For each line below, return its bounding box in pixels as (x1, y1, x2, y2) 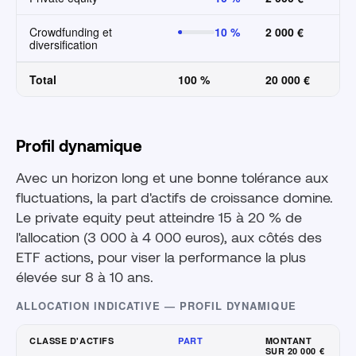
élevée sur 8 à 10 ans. (16, 268, 153, 286)
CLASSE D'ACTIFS (29, 335, 114, 347)
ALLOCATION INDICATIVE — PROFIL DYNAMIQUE (16, 298, 296, 314)
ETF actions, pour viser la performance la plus (16, 248, 306, 266)
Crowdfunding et (29, 24, 112, 41)
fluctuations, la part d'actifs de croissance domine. (16, 188, 333, 207)
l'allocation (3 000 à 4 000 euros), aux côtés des (16, 228, 322, 246)
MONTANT (265, 335, 312, 347)
